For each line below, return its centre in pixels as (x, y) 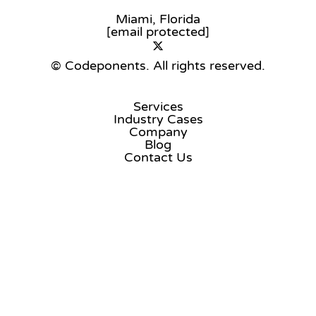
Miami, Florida (158, 19)
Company (158, 132)
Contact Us (158, 157)
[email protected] (158, 32)
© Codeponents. (100, 66)
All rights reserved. (209, 66)
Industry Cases (158, 119)
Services (158, 106)
